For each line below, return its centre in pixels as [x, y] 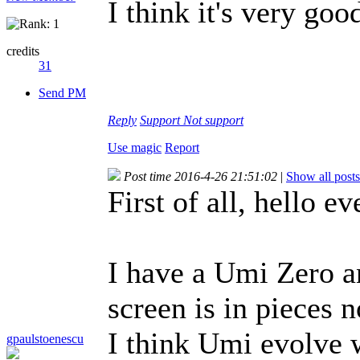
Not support [213, 120]
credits [23, 51]
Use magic [135, 147]
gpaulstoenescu [45, 338]
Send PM [62, 92]
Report [182, 147]
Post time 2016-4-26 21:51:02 [200, 176]
